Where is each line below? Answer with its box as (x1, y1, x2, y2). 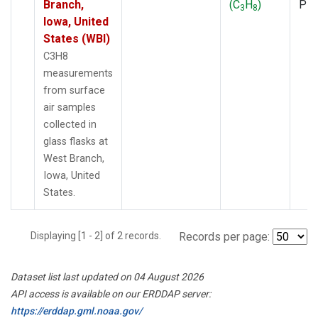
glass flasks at (43, 135, 108, 148)
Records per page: (179, 229, 270, 243)
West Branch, (43, 152, 104, 165)
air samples (43, 101, 96, 114)
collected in (43, 118, 97, 131)
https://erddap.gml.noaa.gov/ (11, 305, 142, 317)
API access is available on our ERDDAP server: (11, 287, 211, 300)
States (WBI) (43, 31, 110, 45)
